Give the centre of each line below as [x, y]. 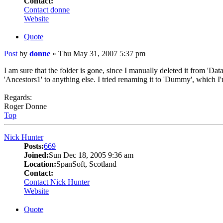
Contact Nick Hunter [57, 182]
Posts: [34, 146]
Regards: [18, 98]
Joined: [36, 155]
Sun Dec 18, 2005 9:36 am [91, 155]
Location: [40, 164]
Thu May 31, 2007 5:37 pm [102, 54]
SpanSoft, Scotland [86, 164]
